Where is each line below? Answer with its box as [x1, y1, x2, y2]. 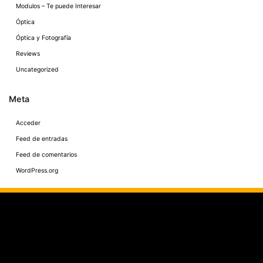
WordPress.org [16, 167, 58, 175]
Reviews [16, 50, 40, 58]
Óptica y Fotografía [16, 34, 71, 42]
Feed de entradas [16, 135, 68, 143]
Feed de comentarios [16, 151, 77, 159]
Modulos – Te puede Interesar [16, 2, 101, 11]
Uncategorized [16, 66, 59, 74]
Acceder [16, 119, 41, 127]
